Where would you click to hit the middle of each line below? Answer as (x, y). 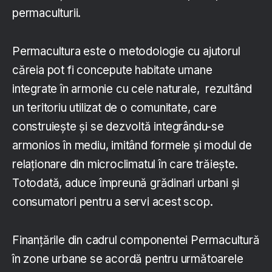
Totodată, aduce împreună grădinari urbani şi (126, 183)
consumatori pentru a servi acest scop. (113, 202)
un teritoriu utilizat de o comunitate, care (114, 108)
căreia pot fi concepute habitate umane (112, 70)
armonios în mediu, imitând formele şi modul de (132, 146)
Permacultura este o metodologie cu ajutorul (126, 52)
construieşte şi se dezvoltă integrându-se (118, 127)
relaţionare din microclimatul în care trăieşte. (125, 165)
